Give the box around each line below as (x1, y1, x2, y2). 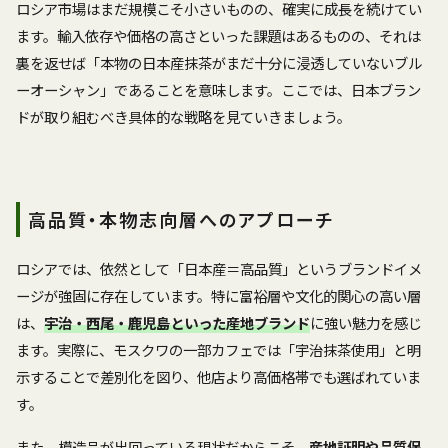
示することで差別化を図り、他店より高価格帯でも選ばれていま (16, 365, 421, 387)
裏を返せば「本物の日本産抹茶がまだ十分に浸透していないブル (16, 51, 422, 73)
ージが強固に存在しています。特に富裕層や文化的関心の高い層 (16, 284, 421, 306)
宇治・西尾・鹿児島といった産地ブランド (44, 311, 310, 333)
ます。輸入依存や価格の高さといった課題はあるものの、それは (16, 24, 421, 46)
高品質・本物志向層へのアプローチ (28, 205, 334, 232)
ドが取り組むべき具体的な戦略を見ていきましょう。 (16, 105, 351, 127)
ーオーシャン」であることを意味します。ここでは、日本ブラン (16, 78, 421, 100)
